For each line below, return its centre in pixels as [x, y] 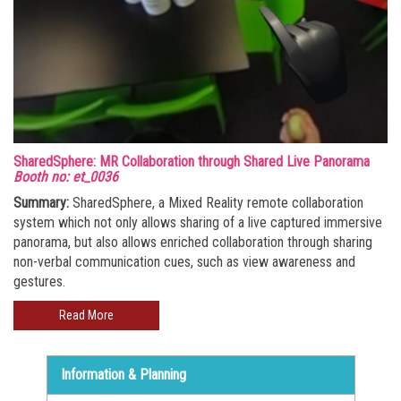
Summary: [41, 202]
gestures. [39, 281]
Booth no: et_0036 [66, 176]
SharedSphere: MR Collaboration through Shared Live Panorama [192, 161]
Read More [86, 315]
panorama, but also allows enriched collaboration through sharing [193, 242]
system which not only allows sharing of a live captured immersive [198, 222]
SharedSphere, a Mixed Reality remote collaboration [216, 202]
